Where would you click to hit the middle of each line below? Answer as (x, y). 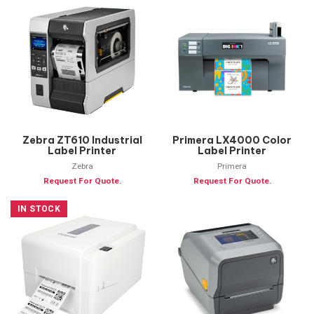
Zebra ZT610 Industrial (82, 140)
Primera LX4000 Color (232, 140)
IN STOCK (39, 209)
